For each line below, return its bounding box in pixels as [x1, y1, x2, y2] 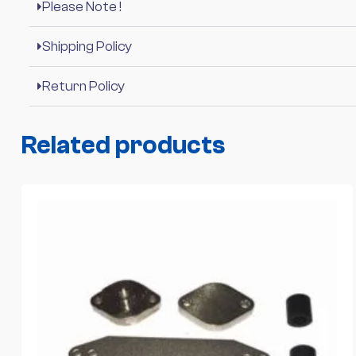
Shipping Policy [42, 37, 132, 55]
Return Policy [42, 77, 125, 95]
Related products [21, 130, 225, 160]
